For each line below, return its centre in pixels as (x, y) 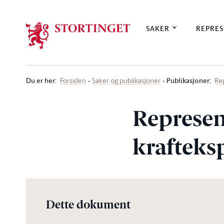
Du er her (40, 80)
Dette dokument (88, 206)
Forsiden (73, 80)
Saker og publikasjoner (126, 80)
